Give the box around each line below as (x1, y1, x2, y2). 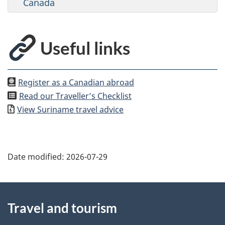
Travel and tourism (8, 200, 117, 216)
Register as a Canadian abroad (18, 77, 134, 88)
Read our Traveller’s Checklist (19, 90, 132, 102)
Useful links (40, 37, 130, 59)
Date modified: (8, 151, 66, 163)
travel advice (74, 104, 124, 116)
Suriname (37, 104, 74, 116)
